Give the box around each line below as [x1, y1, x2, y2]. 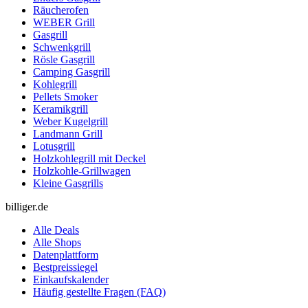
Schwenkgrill [33, 41, 91, 53]
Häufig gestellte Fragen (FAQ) [33, 285, 166, 298]
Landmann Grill [33, 127, 102, 140]
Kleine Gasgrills [33, 177, 103, 189]
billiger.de [5, 200, 48, 212]
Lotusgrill [33, 140, 75, 152]
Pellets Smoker [33, 90, 98, 102]
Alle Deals [33, 223, 79, 236]
